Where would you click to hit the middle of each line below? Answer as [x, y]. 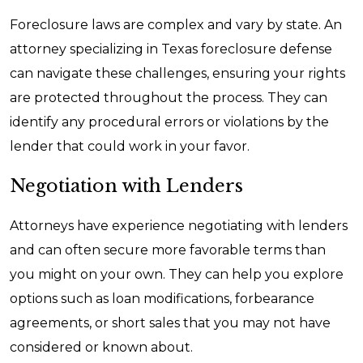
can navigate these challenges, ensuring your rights [177, 73]
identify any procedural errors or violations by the [169, 122]
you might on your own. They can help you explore [177, 274]
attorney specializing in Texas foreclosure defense [171, 49]
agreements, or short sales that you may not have [170, 323]
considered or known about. [101, 347]
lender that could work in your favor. [130, 146]
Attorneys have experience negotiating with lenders [179, 226]
